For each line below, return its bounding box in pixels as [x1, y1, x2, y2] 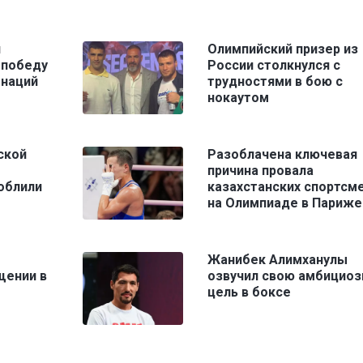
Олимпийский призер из [207, 41, 358, 57]
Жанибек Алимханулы [207, 251, 348, 267]
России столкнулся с [207, 57, 340, 73]
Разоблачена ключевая [207, 146, 357, 162]
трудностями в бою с [207, 73, 343, 89]
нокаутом [207, 89, 269, 105]
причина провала [207, 162, 314, 178]
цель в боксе [207, 284, 291, 300]
